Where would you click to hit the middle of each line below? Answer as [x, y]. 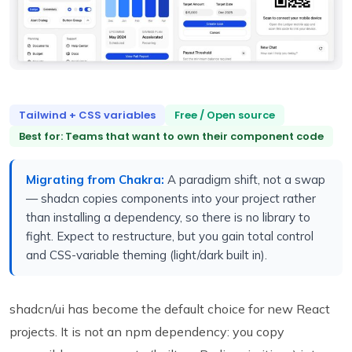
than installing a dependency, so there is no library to [168, 218]
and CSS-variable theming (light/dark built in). [147, 255]
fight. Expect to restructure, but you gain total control [170, 236]
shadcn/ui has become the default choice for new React [170, 309]
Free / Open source [225, 115]
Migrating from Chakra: [95, 180]
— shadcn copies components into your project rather [171, 199]
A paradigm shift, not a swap [245, 180]
